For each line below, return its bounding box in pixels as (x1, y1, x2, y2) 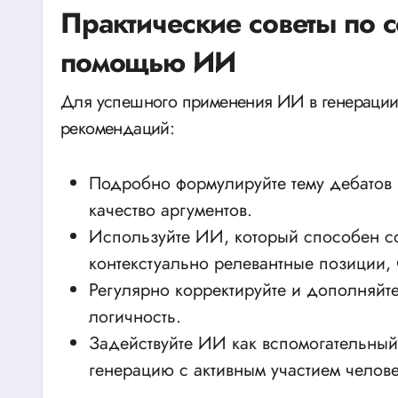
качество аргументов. (89, 197, 252, 223)
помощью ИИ (60, 42, 235, 83)
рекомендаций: (60, 115, 175, 141)
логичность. (89, 304, 181, 330)
